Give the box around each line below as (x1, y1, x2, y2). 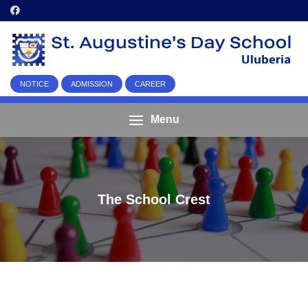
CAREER (135, 80, 166, 89)
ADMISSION (71, 80, 113, 89)
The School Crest (98, 192, 210, 208)
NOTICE (20, 80, 49, 89)
